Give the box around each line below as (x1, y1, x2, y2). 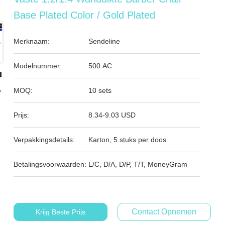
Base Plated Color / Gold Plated (14, 10, 156, 21)
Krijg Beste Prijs (35, 208, 85, 216)
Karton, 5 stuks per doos (88, 136, 167, 144)
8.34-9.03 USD (88, 111, 136, 119)
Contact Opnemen (132, 207, 197, 216)
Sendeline (88, 37, 121, 45)
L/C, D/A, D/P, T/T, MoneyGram (88, 160, 188, 168)
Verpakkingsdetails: (14, 136, 75, 144)
